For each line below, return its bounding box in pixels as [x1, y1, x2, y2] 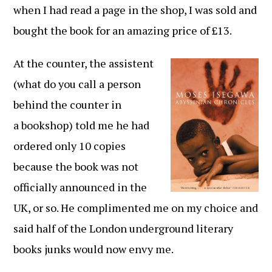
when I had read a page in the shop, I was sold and [13, 2, 257, 17]
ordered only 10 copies [13, 138, 126, 153]
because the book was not [13, 159, 139, 174]
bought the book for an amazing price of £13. [13, 23, 233, 38]
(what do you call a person [13, 76, 141, 91]
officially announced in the [13, 180, 148, 194]
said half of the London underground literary [13, 221, 234, 236]
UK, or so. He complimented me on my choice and [13, 200, 259, 215]
